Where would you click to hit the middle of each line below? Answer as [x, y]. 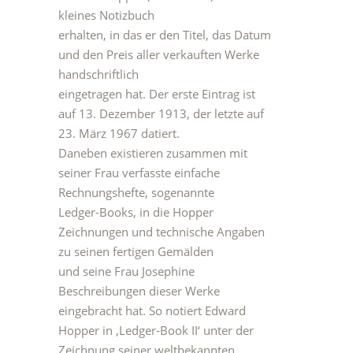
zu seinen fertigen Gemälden [136, 251]
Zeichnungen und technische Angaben [162, 232]
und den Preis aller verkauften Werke [159, 54]
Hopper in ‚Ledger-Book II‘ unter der [156, 330]
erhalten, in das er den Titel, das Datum [165, 35]
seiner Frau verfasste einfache [139, 173]
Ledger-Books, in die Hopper [136, 212]
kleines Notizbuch [106, 15]
